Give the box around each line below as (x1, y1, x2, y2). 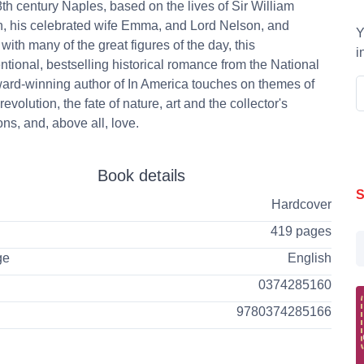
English (288, 250, 332, 265)
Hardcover (271, 197, 332, 211)
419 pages (271, 223, 332, 238)
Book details (97, 166, 186, 184)
